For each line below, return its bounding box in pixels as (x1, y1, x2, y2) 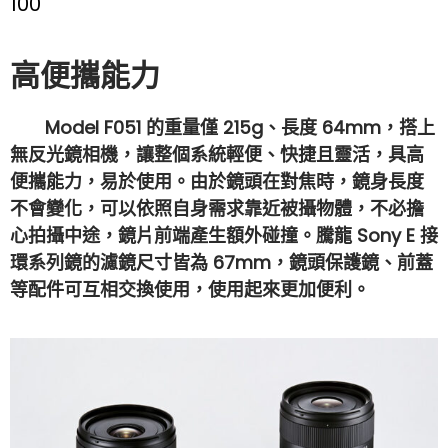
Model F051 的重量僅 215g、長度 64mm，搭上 (10, 114, 435, 140)
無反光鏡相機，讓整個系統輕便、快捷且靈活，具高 (10, 141, 424, 167)
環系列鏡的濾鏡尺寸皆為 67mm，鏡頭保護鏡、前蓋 (10, 249, 433, 275)
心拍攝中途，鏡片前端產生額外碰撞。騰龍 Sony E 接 (10, 222, 438, 248)
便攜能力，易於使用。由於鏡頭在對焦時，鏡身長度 (10, 168, 424, 194)
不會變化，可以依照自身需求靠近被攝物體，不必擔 (10, 195, 424, 221)
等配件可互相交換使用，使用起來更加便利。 (10, 276, 370, 302)
